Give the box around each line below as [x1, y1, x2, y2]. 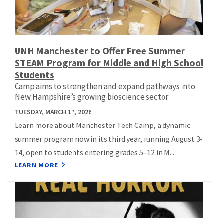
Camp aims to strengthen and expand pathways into [15, 80, 195, 91]
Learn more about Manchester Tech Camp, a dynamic [15, 120, 190, 130]
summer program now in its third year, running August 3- [15, 133, 203, 144]
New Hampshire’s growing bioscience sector [15, 91, 168, 102]
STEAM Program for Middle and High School [15, 56, 203, 69]
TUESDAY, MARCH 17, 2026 [15, 107, 91, 116]
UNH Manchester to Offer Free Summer [15, 44, 185, 56]
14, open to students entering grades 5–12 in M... [15, 147, 174, 157]
